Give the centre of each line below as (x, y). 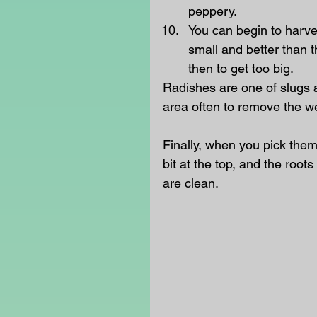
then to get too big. (242, 68)
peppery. (213, 11)
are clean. (191, 183)
